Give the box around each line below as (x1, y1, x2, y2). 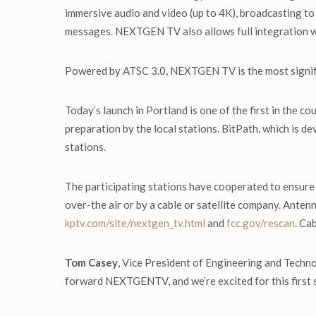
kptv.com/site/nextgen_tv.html (65, 217, 205, 230)
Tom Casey (65, 256, 118, 269)
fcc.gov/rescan (226, 217, 295, 230)
